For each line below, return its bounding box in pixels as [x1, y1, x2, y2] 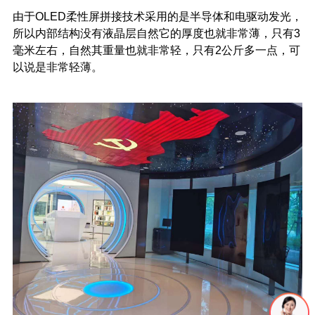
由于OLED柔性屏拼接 [12, 11, 122, 23]
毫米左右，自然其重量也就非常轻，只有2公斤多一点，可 [12, 44, 300, 57]
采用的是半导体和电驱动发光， [144, 11, 302, 23]
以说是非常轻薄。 [12, 61, 103, 74]
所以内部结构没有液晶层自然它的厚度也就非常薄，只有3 [12, 27, 300, 40]
